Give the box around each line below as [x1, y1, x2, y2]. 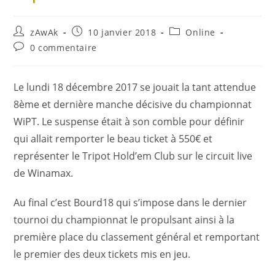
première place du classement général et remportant [14, 230, 260, 244]
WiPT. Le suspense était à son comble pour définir [14, 115, 245, 128]
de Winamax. [14, 166, 74, 180]
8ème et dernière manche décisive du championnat [14, 98, 252, 111]
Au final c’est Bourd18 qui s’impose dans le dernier [14, 196, 247, 209]
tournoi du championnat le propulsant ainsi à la [14, 213, 235, 227]
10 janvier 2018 [88, 26, 157, 38]
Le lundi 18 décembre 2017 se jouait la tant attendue [14, 80, 257, 94]
